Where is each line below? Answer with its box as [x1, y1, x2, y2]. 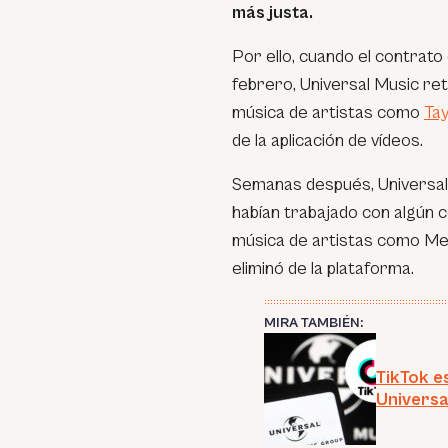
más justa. [232, 2, 313, 23]
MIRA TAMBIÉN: [264, 315, 363, 331]
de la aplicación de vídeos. [232, 130, 423, 151]
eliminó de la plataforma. [232, 258, 414, 279]
